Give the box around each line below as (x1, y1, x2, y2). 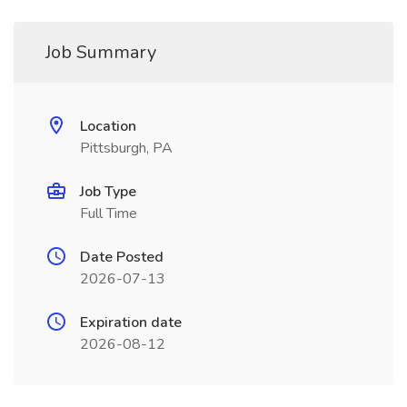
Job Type (80, 182, 136, 202)
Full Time (80, 203, 137, 223)
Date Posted (80, 247, 164, 267)
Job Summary (45, 40, 156, 65)
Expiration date (80, 313, 182, 333)
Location (80, 116, 136, 136)
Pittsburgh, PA (80, 138, 173, 158)
